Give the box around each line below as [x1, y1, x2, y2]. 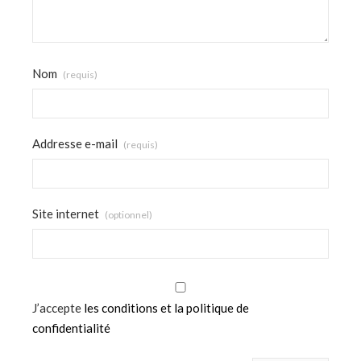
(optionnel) [105, 208, 152, 221]
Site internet [32, 205, 102, 221]
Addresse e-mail [32, 135, 120, 151]
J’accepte [32, 300, 84, 315]
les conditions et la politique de [84, 300, 249, 315]
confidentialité [32, 320, 110, 335]
